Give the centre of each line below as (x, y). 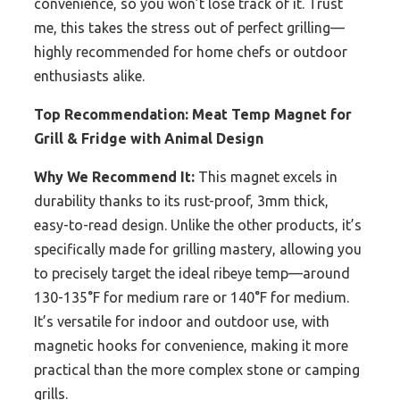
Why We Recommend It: (114, 177)
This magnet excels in (266, 177)
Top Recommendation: (111, 115)
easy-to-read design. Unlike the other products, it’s (198, 225)
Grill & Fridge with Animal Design (149, 139)
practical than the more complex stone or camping (197, 370)
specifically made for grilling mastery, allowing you (198, 250)
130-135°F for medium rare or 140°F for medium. (192, 298)
